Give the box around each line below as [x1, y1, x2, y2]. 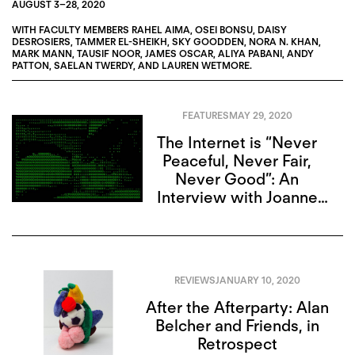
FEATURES [181, 109, 229, 122]
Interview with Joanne [156, 188, 318, 208]
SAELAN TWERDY [54, 59, 133, 71]
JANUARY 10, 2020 [215, 273, 300, 286]
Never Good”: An [175, 170, 300, 189]
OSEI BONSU [195, 23, 253, 36]
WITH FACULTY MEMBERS [12, 23, 132, 36]
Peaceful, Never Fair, [162, 151, 312, 171]
